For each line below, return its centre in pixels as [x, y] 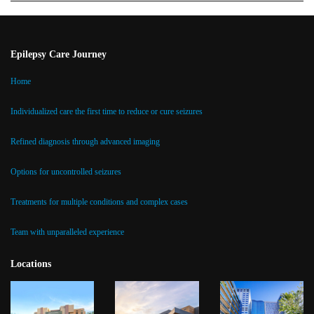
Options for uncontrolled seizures [66, 171]
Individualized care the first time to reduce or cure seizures [107, 111]
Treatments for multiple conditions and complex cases [99, 202]
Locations [31, 264]
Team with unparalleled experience [67, 232]
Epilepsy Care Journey [59, 54]
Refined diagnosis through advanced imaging [85, 141]
